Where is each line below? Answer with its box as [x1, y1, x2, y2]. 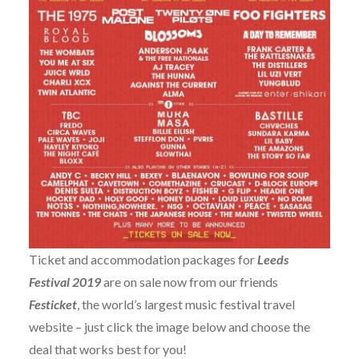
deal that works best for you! [28, 341, 187, 357]
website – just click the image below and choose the [28, 319, 310, 335]
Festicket [28, 296, 77, 313]
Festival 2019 [28, 274, 101, 290]
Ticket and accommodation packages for [28, 252, 257, 268]
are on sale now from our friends [100, 274, 278, 290]
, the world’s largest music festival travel [76, 296, 295, 313]
